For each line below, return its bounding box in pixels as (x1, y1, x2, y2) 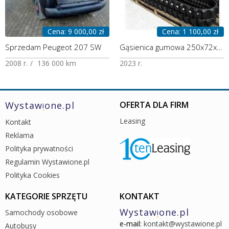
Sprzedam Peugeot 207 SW (5, 41, 101, 52)
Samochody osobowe (5, 207, 78, 217)
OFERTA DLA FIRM (120, 99, 189, 110)
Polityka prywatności (5, 143, 73, 153)
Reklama (5, 130, 34, 140)
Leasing (120, 116, 145, 126)
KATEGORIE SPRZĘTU (5, 190, 87, 202)
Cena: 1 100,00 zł (162, 26, 219, 36)
